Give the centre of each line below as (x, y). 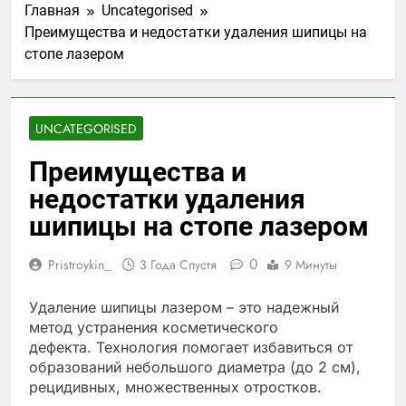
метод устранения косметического (154, 327)
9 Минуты (311, 264)
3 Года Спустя (178, 264)
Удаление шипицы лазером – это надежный (184, 307)
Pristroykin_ (79, 264)
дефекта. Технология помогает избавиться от (191, 347)
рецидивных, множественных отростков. (175, 387)
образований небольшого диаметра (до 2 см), (195, 367)
